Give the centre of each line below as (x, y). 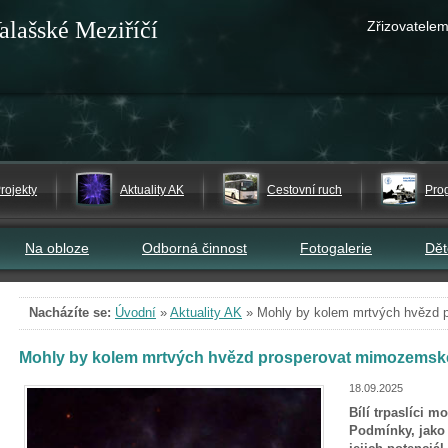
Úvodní (135, 312)
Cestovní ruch (304, 190)
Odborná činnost (194, 248)
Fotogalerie (336, 248)
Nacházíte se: (70, 312)
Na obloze (57, 248)
